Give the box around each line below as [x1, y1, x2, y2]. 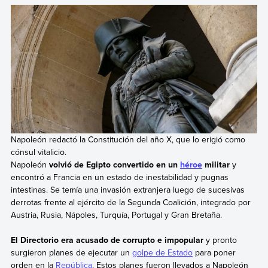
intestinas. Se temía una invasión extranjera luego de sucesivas [10, 183, 245, 196]
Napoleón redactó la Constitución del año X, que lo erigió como [10, 133, 245, 145]
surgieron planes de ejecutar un [10, 246, 132, 258]
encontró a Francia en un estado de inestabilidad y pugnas [10, 170, 229, 183]
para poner [192, 246, 236, 258]
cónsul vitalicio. [10, 145, 66, 158]
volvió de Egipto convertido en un [48, 158, 180, 170]
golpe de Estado [132, 246, 193, 258]
